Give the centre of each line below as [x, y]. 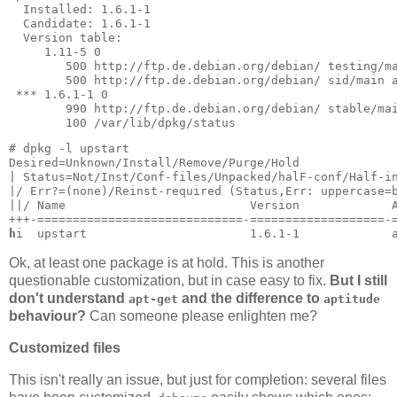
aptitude [352, 300]
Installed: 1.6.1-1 [80, 9]
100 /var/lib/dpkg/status [122, 122]
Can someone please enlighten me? [202, 316]
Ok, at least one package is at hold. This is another [167, 263]
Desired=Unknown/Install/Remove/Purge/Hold [154, 162]
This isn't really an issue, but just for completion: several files [198, 380]
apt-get [153, 300]
